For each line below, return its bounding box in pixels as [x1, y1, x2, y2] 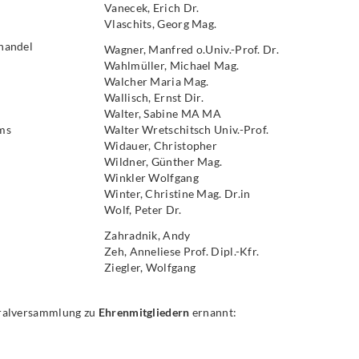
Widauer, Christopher [104, 139, 217, 152]
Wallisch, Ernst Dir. [104, 91, 204, 104]
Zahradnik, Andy [104, 228, 191, 242]
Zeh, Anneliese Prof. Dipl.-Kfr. [104, 244, 260, 258]
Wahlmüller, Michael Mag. [104, 58, 240, 72]
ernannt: [189, 305, 237, 319]
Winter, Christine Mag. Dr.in [104, 187, 251, 200]
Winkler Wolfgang [104, 171, 199, 184]
